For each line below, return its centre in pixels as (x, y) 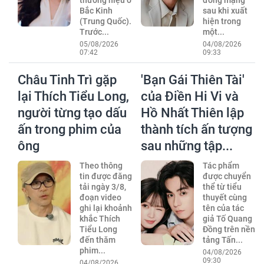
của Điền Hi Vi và (190, 96)
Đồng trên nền (229, 229)
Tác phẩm (221, 165)
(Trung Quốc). (105, 21)
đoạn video (100, 197)
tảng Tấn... (222, 240)
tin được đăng (105, 176)
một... (213, 32)
